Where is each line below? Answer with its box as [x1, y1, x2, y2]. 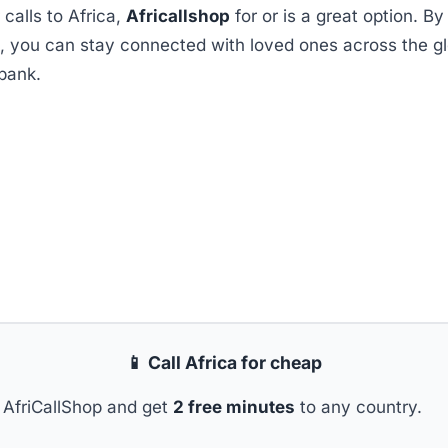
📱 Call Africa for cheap [126, 351, 322, 373]
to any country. [294, 396, 422, 417]
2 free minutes [172, 396, 295, 417]
